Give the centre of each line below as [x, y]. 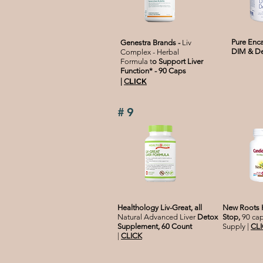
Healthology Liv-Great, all [160, 208]
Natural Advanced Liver [156, 217]
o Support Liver [178, 62]
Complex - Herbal [150, 52]
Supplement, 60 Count [155, 227]
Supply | [237, 227]
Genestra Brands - [151, 43]
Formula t [136, 62]
